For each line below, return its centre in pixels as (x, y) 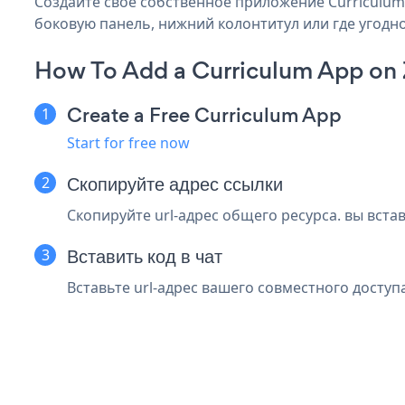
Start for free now (128, 142)
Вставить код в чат (145, 256)
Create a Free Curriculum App (204, 115)
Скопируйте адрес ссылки (175, 184)
